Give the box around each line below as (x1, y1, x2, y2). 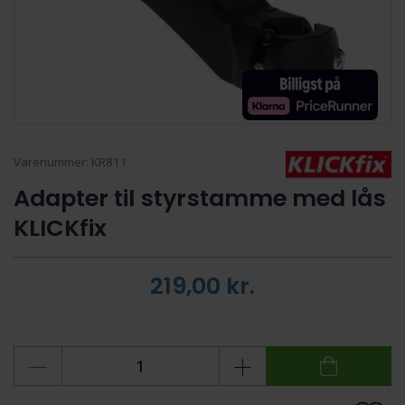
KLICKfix (14, 211, 107, 244)
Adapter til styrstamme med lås (14, 181, 386, 214)
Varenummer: (14, 153, 91, 170)
